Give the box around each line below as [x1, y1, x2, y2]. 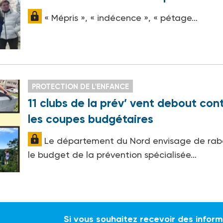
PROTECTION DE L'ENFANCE [32, 82, 129, 91]
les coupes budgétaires [28, 111, 154, 126]
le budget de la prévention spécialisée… [28, 149, 197, 160]
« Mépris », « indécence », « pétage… [42, 12, 198, 23]
